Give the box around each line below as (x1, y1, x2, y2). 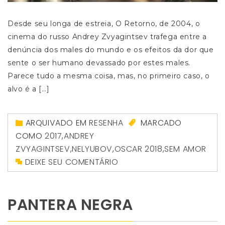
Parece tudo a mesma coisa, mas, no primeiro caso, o (8, 71, 210, 81)
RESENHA (89, 117, 124, 129)
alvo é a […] (8, 84, 50, 94)
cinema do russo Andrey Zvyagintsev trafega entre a (8, 32, 207, 42)
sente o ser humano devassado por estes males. (8, 58, 191, 68)
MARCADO (138, 117, 182, 129)
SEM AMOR (164, 143, 207, 155)
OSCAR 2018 (114, 143, 163, 155)
